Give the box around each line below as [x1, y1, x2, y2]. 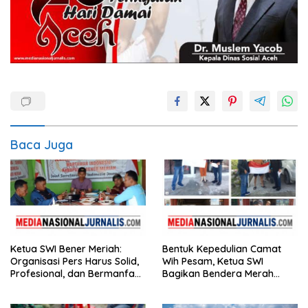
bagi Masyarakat [10, 279, 89, 292]
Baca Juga [10, 136, 73, 153]
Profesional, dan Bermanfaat [10, 267, 144, 280]
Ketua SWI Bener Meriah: [10, 242, 122, 255]
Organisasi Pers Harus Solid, [10, 254, 139, 267]
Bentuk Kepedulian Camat [162, 242, 281, 255]
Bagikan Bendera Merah [162, 267, 274, 280]
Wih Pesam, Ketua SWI [162, 254, 263, 267]
